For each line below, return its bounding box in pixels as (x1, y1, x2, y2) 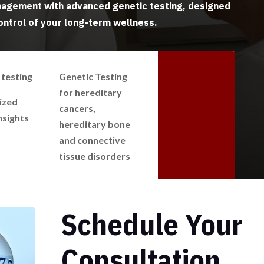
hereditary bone (58, 118, 130, 130)
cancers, (58, 103, 95, 114)
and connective (58, 134, 126, 146)
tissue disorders (58, 150, 130, 162)
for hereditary (58, 87, 122, 98)
